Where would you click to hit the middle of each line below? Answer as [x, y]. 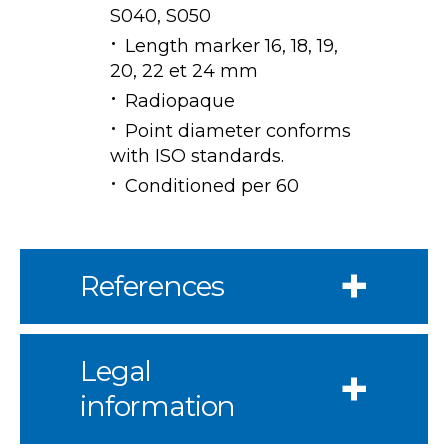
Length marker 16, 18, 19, [231, 45]
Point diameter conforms [238, 130]
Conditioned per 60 [212, 185]
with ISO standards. [197, 155]
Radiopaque [180, 100]
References [152, 285]
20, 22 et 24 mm [184, 70]
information [158, 405]
